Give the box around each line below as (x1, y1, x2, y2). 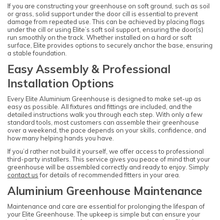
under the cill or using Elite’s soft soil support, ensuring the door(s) (7, 25, 203, 33)
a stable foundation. (7, 49, 67, 57)
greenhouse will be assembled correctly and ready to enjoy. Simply (7, 163, 209, 171)
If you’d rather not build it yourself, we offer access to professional (7, 147, 204, 155)
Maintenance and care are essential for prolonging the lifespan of (7, 202, 205, 211)
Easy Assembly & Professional (7, 62, 170, 77)
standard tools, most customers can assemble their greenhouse (7, 118, 199, 127)
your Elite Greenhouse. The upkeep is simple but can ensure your (7, 210, 200, 219)
